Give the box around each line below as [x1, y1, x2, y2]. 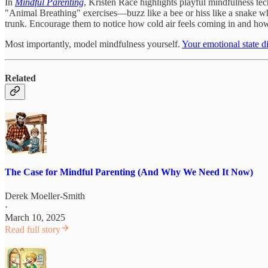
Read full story [5, 224, 60, 234]
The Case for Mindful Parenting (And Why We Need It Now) [5, 167, 253, 178]
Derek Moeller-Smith [5, 190, 85, 201]
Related [5, 72, 36, 83]
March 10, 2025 [5, 212, 65, 223]
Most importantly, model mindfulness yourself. [5, 38, 182, 49]
